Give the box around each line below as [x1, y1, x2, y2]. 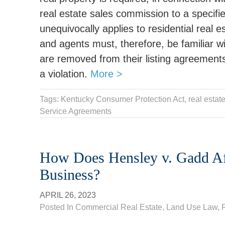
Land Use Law [166, 203, 217, 211]
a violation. [40, 68, 90, 79]
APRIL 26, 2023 [40, 191, 96, 199]
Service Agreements [40, 107, 111, 116]
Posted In [40, 203, 75, 211]
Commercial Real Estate [75, 203, 162, 211]
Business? [40, 166, 100, 183]
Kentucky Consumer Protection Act [61, 95, 184, 103]
